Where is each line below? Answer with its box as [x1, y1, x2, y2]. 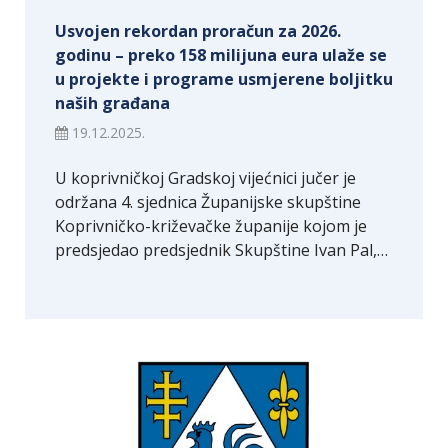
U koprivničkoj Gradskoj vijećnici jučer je [55, 167, 356, 190]
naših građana [55, 92, 170, 115]
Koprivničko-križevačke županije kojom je [55, 215, 367, 238]
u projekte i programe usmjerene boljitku [55, 68, 393, 91]
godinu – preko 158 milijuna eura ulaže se [55, 44, 387, 67]
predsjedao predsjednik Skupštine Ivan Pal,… [55, 239, 388, 262]
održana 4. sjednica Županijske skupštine [55, 191, 361, 214]
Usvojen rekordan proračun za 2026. [55, 20, 341, 43]
